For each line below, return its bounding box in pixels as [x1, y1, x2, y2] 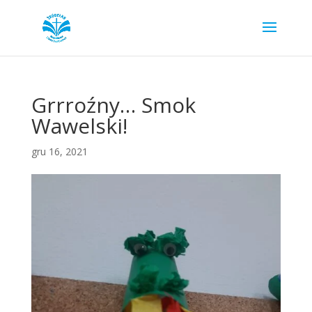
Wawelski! [31, 111, 127, 140]
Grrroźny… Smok [31, 91, 196, 119]
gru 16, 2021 [31, 145, 88, 158]
